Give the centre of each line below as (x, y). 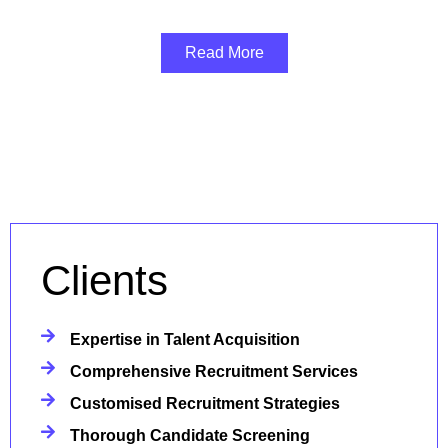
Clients (104, 280)
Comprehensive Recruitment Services (214, 371)
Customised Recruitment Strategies (205, 403)
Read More (224, 52)
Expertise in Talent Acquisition (185, 339)
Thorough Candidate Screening (190, 435)
